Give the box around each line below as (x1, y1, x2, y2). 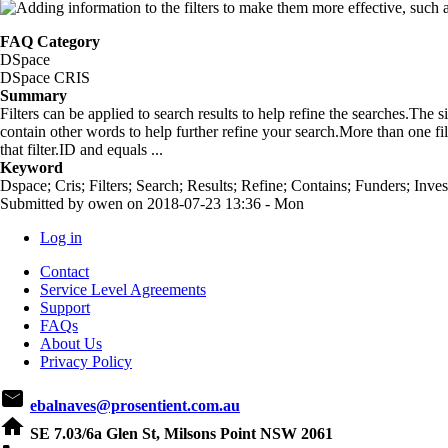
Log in (40, 228, 82, 246)
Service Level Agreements (40, 280, 206, 298)
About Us (40, 334, 102, 352)
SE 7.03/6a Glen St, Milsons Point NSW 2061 (30, 424, 333, 442)
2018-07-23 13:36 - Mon (147, 194, 304, 212)
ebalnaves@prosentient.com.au (30, 396, 240, 414)
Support (40, 298, 90, 316)
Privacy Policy (40, 352, 132, 370)
